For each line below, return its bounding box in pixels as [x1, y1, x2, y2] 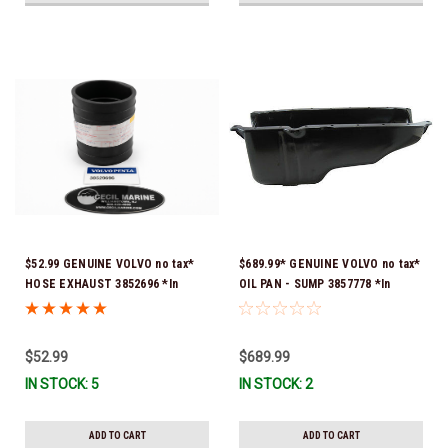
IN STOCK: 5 [25, 375, 99, 392]
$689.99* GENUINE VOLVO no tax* [239, 256, 421, 271]
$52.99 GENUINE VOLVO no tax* [25, 256, 194, 271]
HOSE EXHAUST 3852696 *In [25, 276, 178, 291]
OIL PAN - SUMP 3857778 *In [239, 276, 391, 291]
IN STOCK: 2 [239, 375, 313, 392]
